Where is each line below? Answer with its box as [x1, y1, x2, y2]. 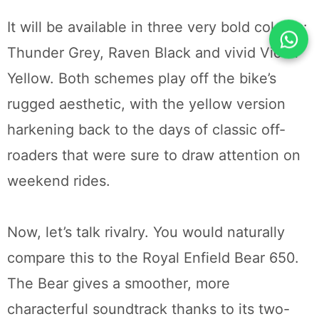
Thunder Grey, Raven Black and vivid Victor [7, 44, 300, 62]
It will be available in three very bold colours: [7, 19, 308, 36]
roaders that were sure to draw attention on [7, 147, 300, 164]
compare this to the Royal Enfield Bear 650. [7, 249, 299, 267]
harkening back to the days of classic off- [7, 121, 286, 139]
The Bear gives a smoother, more [7, 275, 230, 293]
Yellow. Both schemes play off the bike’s [7, 70, 276, 88]
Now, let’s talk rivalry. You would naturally [7, 224, 285, 241]
